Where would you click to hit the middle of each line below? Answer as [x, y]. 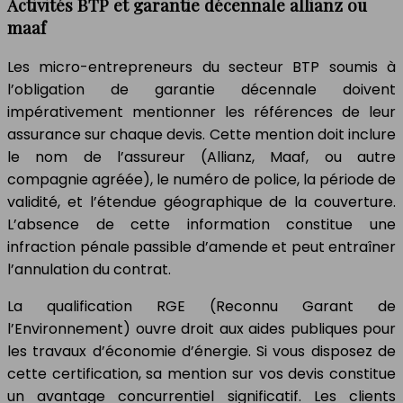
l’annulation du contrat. [89, 270]
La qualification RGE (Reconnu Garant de [201, 307]
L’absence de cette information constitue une [201, 225]
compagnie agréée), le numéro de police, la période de [201, 180]
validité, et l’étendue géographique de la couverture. [201, 202]
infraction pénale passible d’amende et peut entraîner [201, 247]
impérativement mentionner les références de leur [201, 112]
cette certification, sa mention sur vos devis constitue [201, 374]
